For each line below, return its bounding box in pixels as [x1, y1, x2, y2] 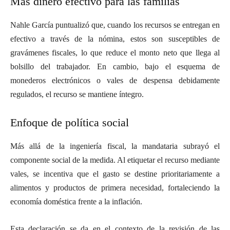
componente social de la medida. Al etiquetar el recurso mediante [10, 155, 220, 164]
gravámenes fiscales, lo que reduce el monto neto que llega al [10, 48, 220, 57]
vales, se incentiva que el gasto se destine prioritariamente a [10, 169, 220, 178]
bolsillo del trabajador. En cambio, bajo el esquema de [10, 62, 220, 71]
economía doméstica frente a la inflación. [10, 197, 142, 206]
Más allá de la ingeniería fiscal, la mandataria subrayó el [10, 141, 220, 150]
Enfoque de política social [10, 116, 129, 129]
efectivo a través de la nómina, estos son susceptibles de [10, 34, 220, 43]
